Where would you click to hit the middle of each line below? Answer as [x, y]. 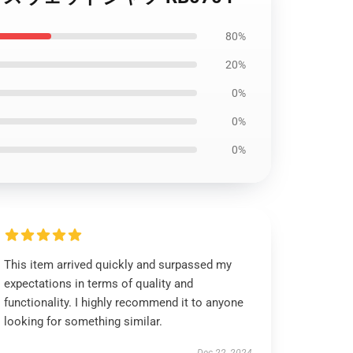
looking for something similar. [84, 321]
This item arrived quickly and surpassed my [118, 265]
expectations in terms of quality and [99, 284]
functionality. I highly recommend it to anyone [124, 303]
